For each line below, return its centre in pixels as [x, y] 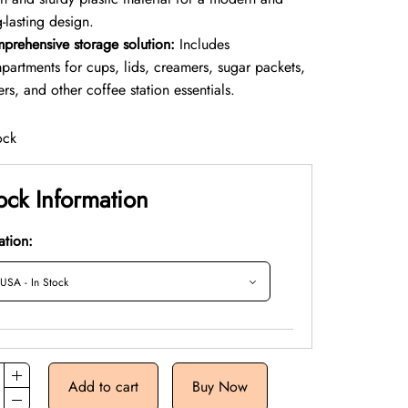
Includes [203, 44]
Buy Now [220, 387]
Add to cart [104, 387]
